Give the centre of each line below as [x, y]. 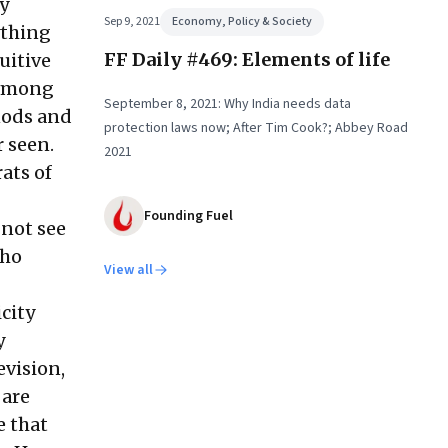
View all [128, 270]
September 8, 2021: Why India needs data [227, 104]
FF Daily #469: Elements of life [247, 59]
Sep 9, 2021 [132, 21]
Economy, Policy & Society [242, 21]
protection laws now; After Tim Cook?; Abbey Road [256, 128]
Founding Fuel [188, 216]
